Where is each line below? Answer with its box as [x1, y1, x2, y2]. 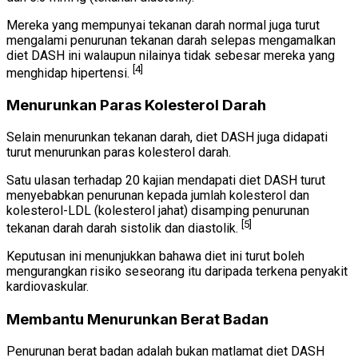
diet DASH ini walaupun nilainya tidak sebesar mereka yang [6, 47, 335, 63]
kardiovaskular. [6, 279, 89, 295]
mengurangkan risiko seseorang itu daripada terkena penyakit [6, 264, 348, 280]
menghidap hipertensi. [6, 66, 133, 82]
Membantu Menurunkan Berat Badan [6, 310, 268, 329]
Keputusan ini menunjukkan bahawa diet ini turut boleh [6, 249, 304, 265]
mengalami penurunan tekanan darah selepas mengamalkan [6, 32, 336, 48]
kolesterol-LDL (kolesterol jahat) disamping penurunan [6, 202, 309, 218]
